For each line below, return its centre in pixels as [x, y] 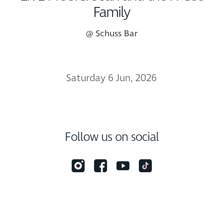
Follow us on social [111, 137]
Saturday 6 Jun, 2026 [111, 78]
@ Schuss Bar [111, 34]
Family [111, 13]
